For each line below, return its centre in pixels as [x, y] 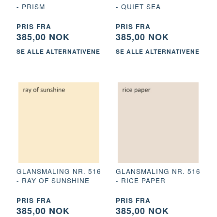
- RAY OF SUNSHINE [53, 180]
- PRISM [31, 6]
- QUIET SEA [138, 6]
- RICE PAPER [141, 180]
